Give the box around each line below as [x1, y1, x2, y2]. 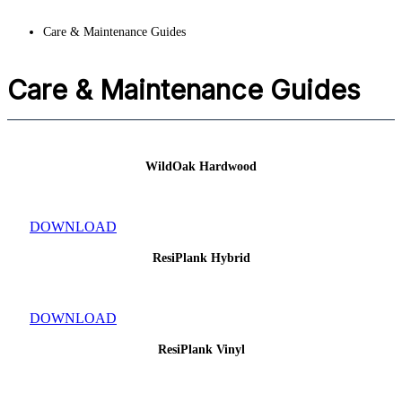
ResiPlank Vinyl [157, 343, 245, 357]
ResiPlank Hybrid [152, 251, 250, 266]
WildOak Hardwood [145, 159, 257, 173]
